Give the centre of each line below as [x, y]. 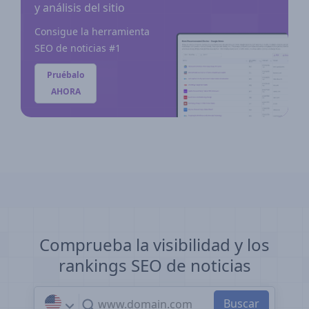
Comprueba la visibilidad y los [154, 245]
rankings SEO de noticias [154, 266]
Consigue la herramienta [92, 32]
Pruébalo [66, 75]
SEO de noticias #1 [78, 48]
